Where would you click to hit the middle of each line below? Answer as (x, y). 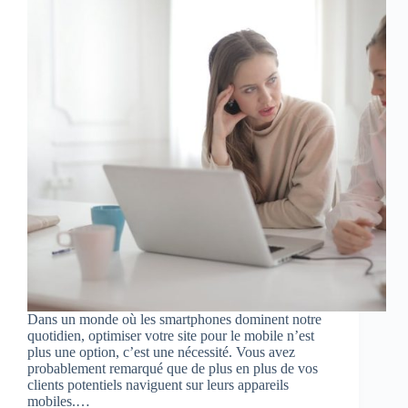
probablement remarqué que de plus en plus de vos (173, 369)
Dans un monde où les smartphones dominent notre (174, 320)
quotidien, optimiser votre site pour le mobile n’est (171, 336)
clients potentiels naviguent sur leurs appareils (158, 385)
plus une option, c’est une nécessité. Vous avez (161, 352)
